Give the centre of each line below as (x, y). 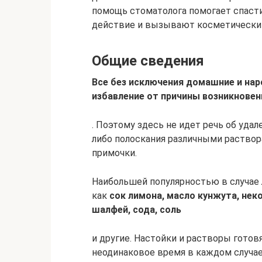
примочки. (114, 153)
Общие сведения (148, 61)
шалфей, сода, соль (137, 210)
